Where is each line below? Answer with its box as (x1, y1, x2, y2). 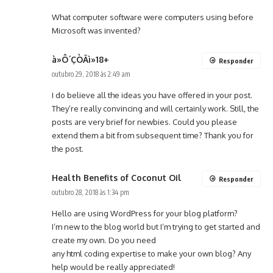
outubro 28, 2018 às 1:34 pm (52, 188, 129, 197)
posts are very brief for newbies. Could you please (52, 117, 237, 127)
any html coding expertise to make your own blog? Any (52, 249, 251, 259)
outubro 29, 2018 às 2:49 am (52, 69, 130, 79)
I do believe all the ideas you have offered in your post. (52, 90, 252, 101)
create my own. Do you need (52, 235, 156, 246)
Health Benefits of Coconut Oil (52, 172, 182, 183)
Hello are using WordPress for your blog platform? (52, 208, 238, 219)
